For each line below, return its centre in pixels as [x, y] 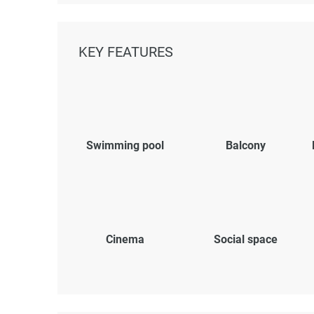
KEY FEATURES [126, 52]
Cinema [125, 239]
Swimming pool [125, 145]
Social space [245, 239]
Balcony [245, 145]
